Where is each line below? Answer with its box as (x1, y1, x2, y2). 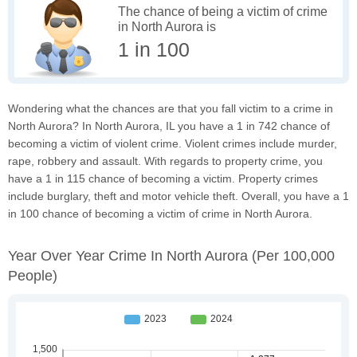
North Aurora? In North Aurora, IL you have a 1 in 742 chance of (8, 119, 330, 132)
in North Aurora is (118, 19, 216, 33)
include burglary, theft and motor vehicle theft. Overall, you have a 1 (8, 189, 349, 202)
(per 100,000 (252, 247, 335, 264)
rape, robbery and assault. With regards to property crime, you (8, 154, 323, 167)
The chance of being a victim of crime (118, 4, 328, 18)
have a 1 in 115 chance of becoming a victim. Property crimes (8, 171, 318, 185)
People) (8, 267, 57, 284)
